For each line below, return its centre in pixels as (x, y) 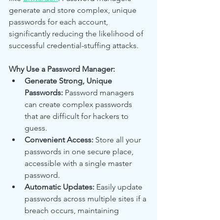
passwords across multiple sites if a (86, 198)
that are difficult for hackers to (78, 116)
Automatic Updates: (59, 187)
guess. (36, 128)
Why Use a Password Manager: (62, 69)
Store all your (118, 139)
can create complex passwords (79, 104)
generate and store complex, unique (74, 10)
